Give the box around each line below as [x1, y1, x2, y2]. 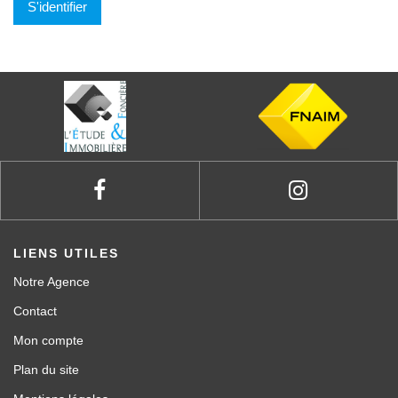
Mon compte [13, 332, 84, 347]
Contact [13, 303, 57, 318]
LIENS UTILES [13, 245, 119, 260]
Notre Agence [13, 274, 90, 289]
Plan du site [13, 362, 79, 377]
